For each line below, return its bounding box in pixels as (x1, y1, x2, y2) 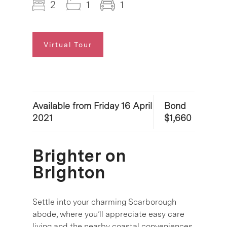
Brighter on (32, 145, 126, 166)
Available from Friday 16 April (32, 100, 152, 111)
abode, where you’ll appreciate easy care (32, 209, 184, 219)
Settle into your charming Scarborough (32, 197, 176, 207)
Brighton (32, 162, 105, 182)
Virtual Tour (44, 40, 92, 49)
